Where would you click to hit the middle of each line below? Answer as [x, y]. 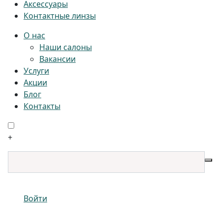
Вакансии [57, 59]
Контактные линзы [60, 16]
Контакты [42, 106]
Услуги [36, 71]
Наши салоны [66, 47]
